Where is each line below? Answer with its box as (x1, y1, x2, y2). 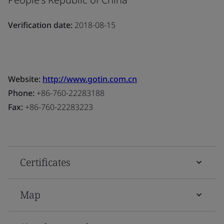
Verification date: (8, 19, 72, 30)
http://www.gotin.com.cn (42, 73, 137, 84)
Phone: (8, 87, 34, 98)
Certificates (20, 155, 70, 169)
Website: (8, 73, 42, 84)
